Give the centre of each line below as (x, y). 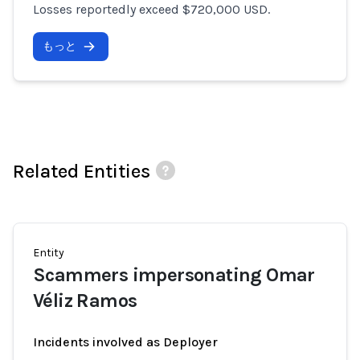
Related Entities (82, 171)
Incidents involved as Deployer (125, 342)
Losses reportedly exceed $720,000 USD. (151, 9)
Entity (49, 253)
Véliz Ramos (85, 301)
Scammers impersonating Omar (174, 275)
